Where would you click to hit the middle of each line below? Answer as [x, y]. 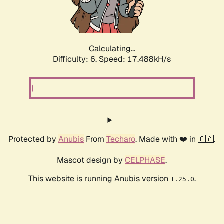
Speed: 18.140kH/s [135, 59]
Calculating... [112, 49]
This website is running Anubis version [99, 179]
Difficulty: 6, [76, 59]
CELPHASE [145, 160]
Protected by [33, 139]
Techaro [121, 139]
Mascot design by [91, 160]
